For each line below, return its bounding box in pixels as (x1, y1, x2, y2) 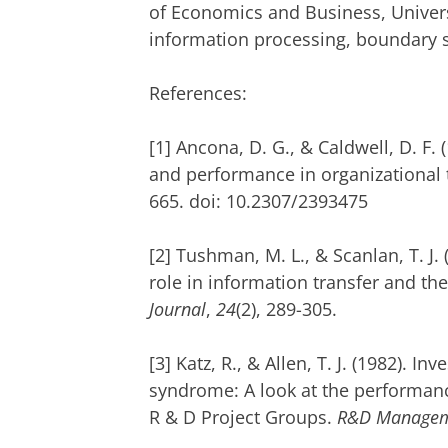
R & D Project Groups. (149, 404, 337, 429)
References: (149, 80, 247, 105)
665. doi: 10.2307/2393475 (149, 188, 368, 213)
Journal (149, 296, 206, 321)
